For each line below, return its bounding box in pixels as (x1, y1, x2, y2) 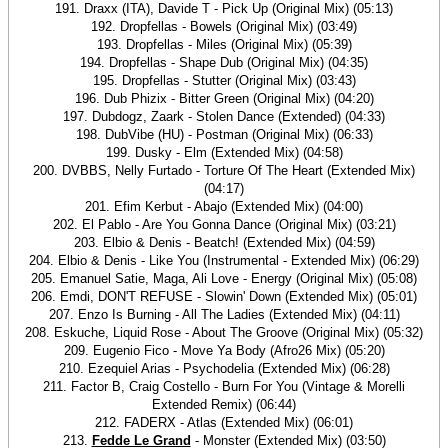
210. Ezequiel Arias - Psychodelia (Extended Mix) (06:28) (58, 361, 390, 376)
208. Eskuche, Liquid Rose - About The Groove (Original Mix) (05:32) (25, 325, 423, 340)
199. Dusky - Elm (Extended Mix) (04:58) (105, 145, 343, 160)
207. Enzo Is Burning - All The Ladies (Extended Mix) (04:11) (48, 307, 400, 322)
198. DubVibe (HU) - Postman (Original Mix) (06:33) (75, 127, 373, 142)
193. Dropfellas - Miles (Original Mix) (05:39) (96, 37, 352, 52)
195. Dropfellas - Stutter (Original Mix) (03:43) (92, 73, 356, 88)
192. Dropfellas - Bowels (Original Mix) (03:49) (91, 19, 357, 34)
